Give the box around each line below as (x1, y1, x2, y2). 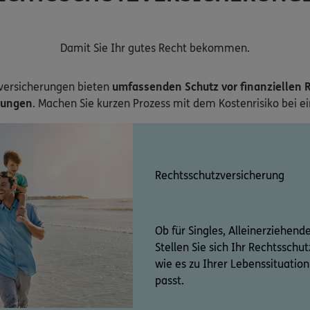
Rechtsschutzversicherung (155, 169, 284, 183)
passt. (155, 274, 184, 288)
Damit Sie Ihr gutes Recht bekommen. (60, 42, 250, 55)
